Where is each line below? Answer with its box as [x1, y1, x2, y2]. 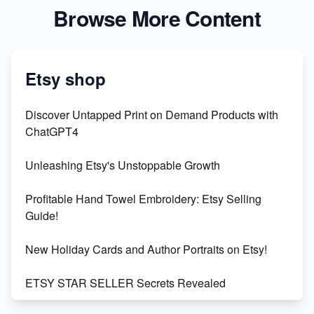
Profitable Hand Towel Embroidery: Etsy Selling [25, 190, 261, 207]
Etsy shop [25, 66, 106, 90]
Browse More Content [53, 2, 261, 33]
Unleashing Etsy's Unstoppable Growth [25, 156, 220, 173]
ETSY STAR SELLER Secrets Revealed [25, 274, 226, 291]
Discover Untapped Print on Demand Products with [25, 106, 278, 123]
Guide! [25, 207, 58, 224]
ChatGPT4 [25, 123, 78, 139]
